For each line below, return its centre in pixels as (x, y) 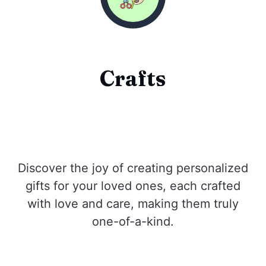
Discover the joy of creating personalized (133, 168)
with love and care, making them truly (133, 204)
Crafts (133, 78)
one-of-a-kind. (133, 222)
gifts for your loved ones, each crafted (133, 186)
